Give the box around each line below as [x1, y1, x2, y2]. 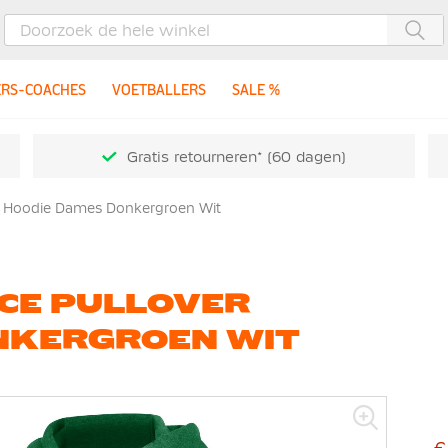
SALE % [231, 80, 280, 99]
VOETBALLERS [112, 80, 207, 99]
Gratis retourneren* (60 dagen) [127, 148, 346, 165]
